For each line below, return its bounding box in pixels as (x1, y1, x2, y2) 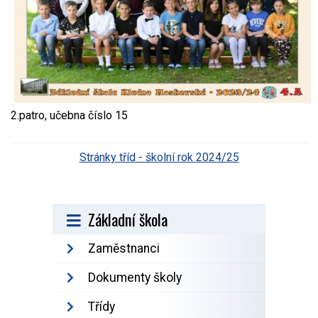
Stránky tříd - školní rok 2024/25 (79, 150, 239, 165)
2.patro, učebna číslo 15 (11, 109, 128, 123)
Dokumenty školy (88, 270, 182, 285)
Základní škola (88, 207, 168, 231)
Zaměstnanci (88, 241, 160, 256)
